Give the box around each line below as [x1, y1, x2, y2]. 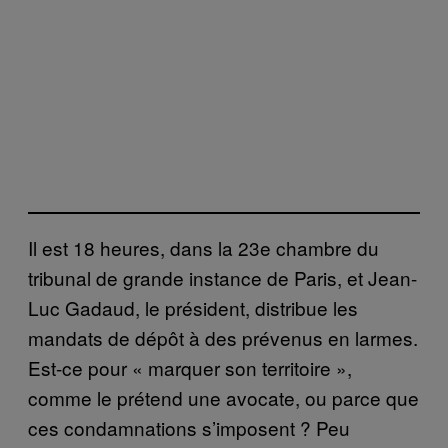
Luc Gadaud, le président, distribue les [28, 294, 358, 322]
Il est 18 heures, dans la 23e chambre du [28, 234, 379, 262]
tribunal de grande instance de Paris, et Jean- [28, 264, 417, 292]
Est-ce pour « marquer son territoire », [28, 354, 352, 382]
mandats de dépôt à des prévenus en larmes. [28, 324, 418, 352]
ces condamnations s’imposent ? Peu [28, 414, 350, 442]
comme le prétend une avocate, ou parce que [28, 384, 419, 412]
